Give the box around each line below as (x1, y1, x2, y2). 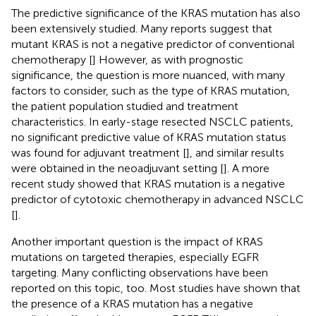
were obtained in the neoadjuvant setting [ (11, 161, 224, 175)
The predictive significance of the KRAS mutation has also (11, 6, 300, 20)
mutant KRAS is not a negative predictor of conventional (11, 37, 295, 51)
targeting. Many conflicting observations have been (11, 265, 268, 279)
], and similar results (186, 145, 284, 159)
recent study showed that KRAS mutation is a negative (11, 176, 285, 190)
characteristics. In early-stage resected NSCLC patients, (11, 114, 293, 128)
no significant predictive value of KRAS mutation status (11, 130, 286, 144)
